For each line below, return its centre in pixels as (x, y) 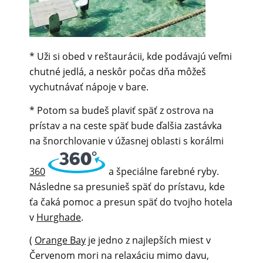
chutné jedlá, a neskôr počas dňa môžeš (118, 72)
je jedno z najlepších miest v (148, 240)
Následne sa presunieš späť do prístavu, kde (127, 186)
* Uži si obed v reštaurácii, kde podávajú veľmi (131, 57)
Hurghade (59, 217)
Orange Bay (60, 240)
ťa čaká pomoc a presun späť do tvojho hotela (131, 202)
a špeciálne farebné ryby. (163, 171)
